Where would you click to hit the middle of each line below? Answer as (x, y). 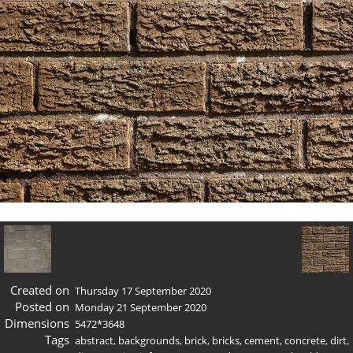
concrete (305, 340)
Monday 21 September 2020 (141, 307)
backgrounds (149, 340)
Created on (39, 290)
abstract (94, 340)
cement (262, 340)
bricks (226, 340)
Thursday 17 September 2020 (143, 290)
